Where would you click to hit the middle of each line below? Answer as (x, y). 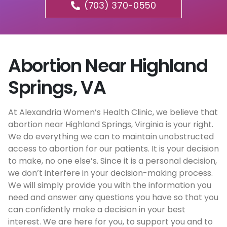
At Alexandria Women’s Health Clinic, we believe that (113, 112)
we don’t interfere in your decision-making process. (110, 173)
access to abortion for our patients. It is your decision (113, 149)
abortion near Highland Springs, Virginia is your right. (111, 125)
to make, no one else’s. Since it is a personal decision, (112, 161)
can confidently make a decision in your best (97, 210)
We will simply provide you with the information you (110, 185)
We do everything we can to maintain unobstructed (111, 137)
